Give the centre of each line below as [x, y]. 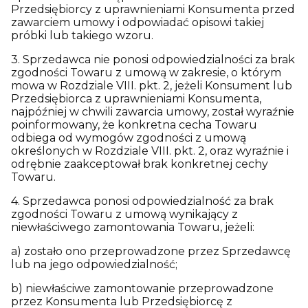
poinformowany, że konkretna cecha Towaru [134, 125]
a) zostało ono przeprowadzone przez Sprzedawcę [151, 251]
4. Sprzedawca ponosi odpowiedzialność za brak [142, 201]
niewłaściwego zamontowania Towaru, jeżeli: [133, 227]
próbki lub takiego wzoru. [82, 35]
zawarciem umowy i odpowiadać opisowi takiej [137, 22]
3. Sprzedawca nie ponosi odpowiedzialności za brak [153, 59]
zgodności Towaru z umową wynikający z [124, 214]
